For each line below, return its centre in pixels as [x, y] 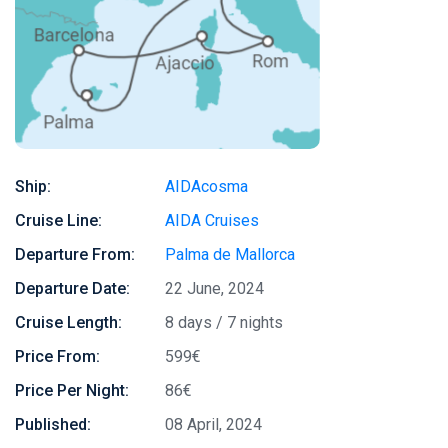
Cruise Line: [58, 220]
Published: [53, 424]
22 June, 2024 [214, 288]
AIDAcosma [206, 186]
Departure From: [75, 254]
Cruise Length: [68, 322]
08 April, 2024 [213, 424]
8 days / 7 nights [224, 322]
